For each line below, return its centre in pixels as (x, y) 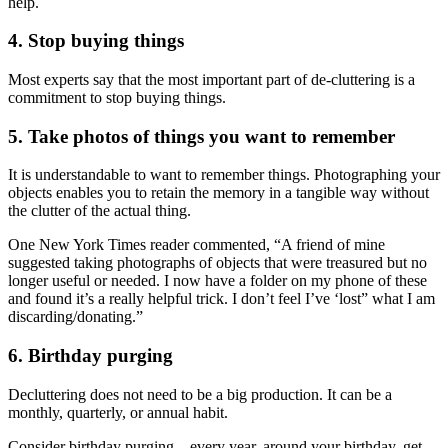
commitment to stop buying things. (117, 97)
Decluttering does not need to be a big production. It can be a (200, 394)
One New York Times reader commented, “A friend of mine (196, 245)
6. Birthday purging (90, 356)
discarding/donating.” (75, 317)
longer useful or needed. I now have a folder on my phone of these (217, 281)
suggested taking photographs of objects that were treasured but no (217, 263)
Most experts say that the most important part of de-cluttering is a (211, 79)
